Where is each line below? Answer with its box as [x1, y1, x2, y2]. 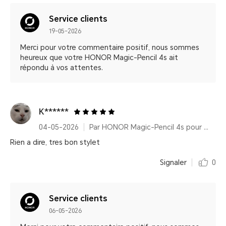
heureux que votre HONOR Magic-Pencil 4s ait [20, 53, 178, 62]
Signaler [160, 158, 187, 166]
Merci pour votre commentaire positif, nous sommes [20, 43, 199, 51]
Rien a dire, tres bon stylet [10, 138, 100, 146]
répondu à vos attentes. [20, 64, 103, 72]
